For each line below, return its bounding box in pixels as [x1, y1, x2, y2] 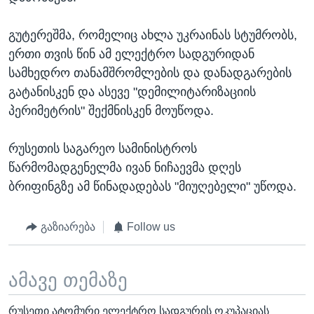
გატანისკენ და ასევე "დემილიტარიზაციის [8, 85, 256, 100]
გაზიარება [40, 221, 95, 233]
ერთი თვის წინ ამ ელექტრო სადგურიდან [8, 47, 254, 62]
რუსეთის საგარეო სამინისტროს [8, 142, 197, 156]
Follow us [127, 221, 175, 233]
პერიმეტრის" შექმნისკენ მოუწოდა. [8, 104, 214, 118]
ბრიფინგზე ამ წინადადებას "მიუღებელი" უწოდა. [8, 179, 296, 194]
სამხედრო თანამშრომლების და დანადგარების [8, 66, 292, 81]
